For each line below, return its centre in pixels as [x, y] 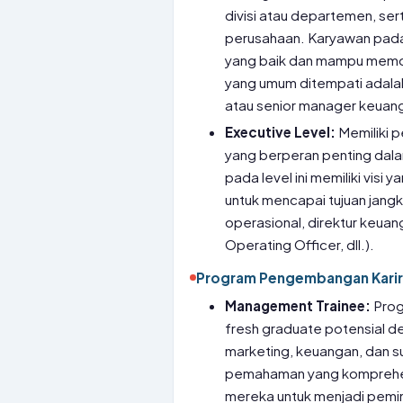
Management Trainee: [298, 305]
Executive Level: [281, 132]
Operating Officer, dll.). [300, 244]
